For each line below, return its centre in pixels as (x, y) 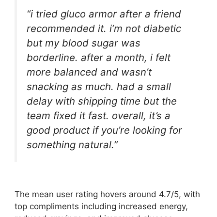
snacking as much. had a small (99, 86)
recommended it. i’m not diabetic (104, 28)
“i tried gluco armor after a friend (104, 14)
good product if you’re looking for (104, 130)
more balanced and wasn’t (89, 72)
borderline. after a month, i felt (99, 57)
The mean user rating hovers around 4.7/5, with (107, 194)
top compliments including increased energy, (101, 207)
